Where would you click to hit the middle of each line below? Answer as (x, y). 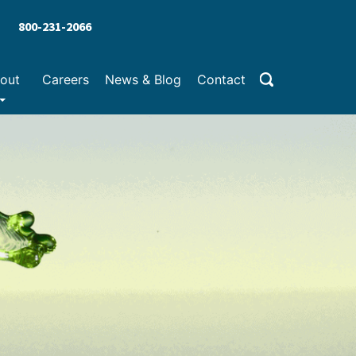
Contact (221, 79)
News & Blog (143, 79)
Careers (65, 79)
